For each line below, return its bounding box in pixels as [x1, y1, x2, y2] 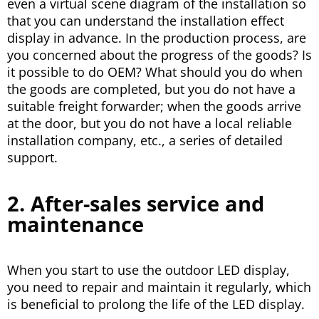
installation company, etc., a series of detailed [7, 132, 283, 150]
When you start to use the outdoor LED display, [7, 261, 290, 279]
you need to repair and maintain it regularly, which [7, 278, 311, 296]
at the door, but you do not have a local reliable [7, 115, 292, 132]
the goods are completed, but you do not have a [7, 80, 296, 98]
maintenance [7, 210, 144, 239]
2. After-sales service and [7, 189, 264, 218]
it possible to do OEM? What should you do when [7, 63, 303, 81]
